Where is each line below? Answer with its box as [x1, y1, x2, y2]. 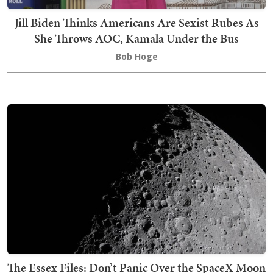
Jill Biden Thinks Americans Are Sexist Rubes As [14, 14, 259, 32]
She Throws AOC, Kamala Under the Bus [34, 30, 239, 48]
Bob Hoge [115, 51, 158, 63]
